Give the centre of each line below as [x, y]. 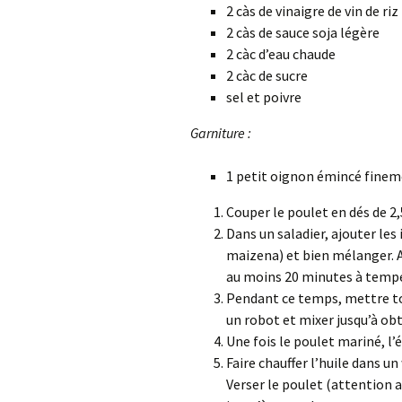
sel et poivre [264, 97]
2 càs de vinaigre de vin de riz [312, 11]
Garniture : [221, 133]
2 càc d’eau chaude [281, 54]
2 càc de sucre [267, 75]
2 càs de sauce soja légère [303, 32]
